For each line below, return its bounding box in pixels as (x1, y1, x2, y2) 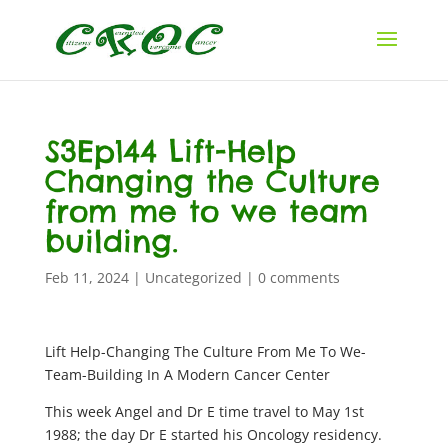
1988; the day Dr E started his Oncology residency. (44, 425, 382, 444)
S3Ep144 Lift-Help (44, 132, 296, 170)
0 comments (257, 268, 340, 287)
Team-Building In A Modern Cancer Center (44, 365, 330, 384)
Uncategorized (144, 268, 242, 287)
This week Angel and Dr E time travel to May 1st (44, 402, 364, 421)
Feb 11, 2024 (44, 268, 129, 287)
